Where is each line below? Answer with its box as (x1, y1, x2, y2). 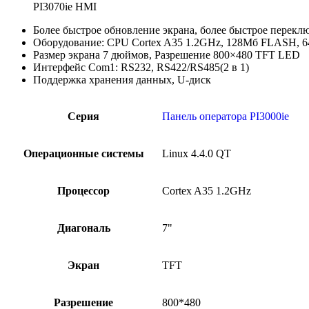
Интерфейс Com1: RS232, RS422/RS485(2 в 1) (33, 61, 249, 73)
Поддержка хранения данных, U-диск (33, 73, 211, 86)
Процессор (57, 184, 110, 197)
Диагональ (57, 221, 110, 234)
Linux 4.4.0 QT (162, 147, 231, 159)
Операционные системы (23, 147, 144, 159)
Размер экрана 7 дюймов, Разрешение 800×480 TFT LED (33, 48, 300, 61)
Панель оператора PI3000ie (162, 110, 289, 122)
